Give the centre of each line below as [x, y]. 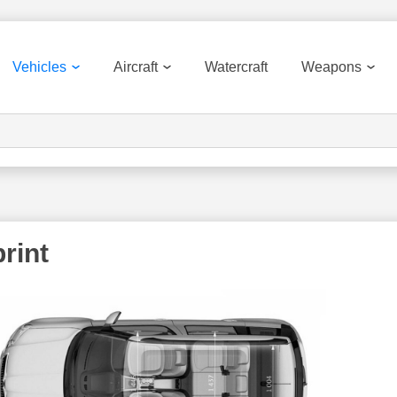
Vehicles [39, 67]
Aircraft [136, 67]
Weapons [331, 67]
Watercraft [236, 67]
